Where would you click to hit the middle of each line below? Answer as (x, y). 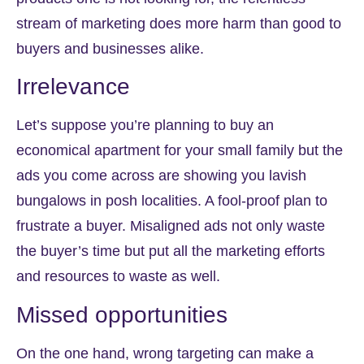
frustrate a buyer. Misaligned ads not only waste (171, 226)
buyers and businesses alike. (110, 48)
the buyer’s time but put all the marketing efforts (171, 251)
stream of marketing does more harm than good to (179, 23)
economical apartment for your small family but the (180, 151)
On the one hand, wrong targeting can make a (165, 353)
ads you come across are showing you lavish (161, 176)
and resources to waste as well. (120, 277)
